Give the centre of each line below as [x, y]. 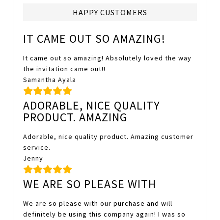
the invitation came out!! [65, 69]
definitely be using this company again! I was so [105, 214]
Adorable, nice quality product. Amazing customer [109, 137]
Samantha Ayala [50, 80]
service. [37, 148]
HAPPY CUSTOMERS [110, 13]
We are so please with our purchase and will [98, 204]
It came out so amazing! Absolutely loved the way [108, 58]
